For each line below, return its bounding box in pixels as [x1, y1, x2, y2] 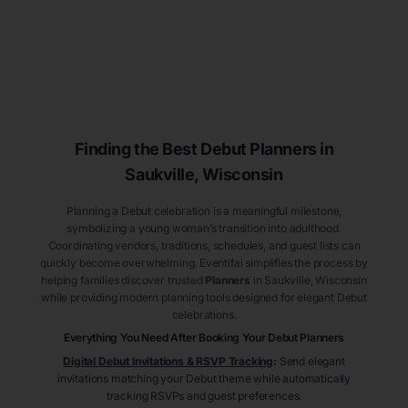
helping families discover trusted [41, 273, 203, 288]
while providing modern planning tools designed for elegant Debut [41, 291, 367, 305]
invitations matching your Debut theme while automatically [57, 372, 351, 386]
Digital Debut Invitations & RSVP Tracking [63, 354, 274, 369]
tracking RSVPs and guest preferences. [106, 389, 302, 403]
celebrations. [171, 308, 237, 322]
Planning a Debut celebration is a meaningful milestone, [66, 204, 342, 219]
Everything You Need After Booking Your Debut [63, 331, 301, 345]
